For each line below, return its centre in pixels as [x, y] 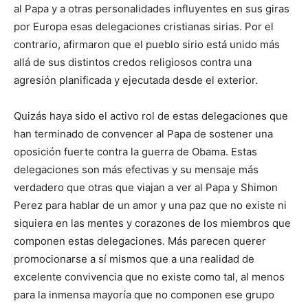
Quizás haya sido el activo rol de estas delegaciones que [151, 116]
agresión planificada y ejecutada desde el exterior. [136, 80]
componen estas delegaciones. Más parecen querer [140, 241]
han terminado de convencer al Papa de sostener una [143, 134]
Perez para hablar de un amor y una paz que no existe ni [150, 206]
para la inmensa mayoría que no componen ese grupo [144, 295]
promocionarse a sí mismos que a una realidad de [134, 259]
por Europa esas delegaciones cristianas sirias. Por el [144, 27]
